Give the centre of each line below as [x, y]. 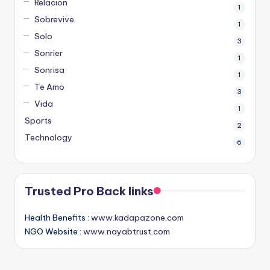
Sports [38, 120]
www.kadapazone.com [137, 217]
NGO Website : [54, 231]
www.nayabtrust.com [127, 231]
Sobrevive [54, 19]
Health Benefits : [58, 217]
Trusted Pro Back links [89, 191]
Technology [49, 137]
